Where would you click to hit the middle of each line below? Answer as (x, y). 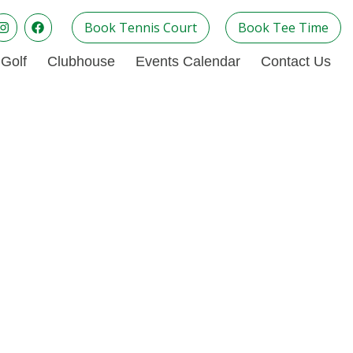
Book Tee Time (283, 28)
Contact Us (295, 61)
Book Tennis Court (140, 28)
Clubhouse (81, 61)
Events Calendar (188, 61)
